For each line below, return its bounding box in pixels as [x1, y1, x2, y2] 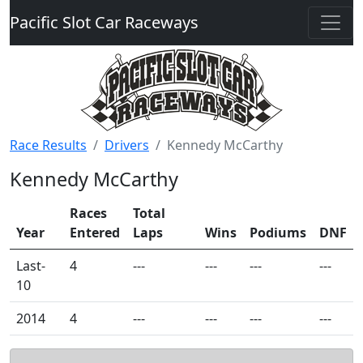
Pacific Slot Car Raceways [10, 11, 199, 33]
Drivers [105, 136, 149, 154]
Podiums [250, 224, 306, 241]
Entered [70, 224, 120, 241]
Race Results [10, 136, 87, 154]
